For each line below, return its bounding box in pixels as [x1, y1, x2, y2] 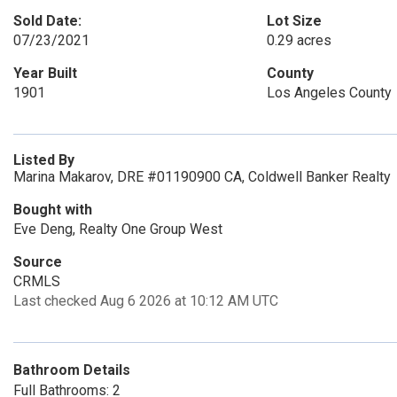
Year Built [13, 65, 77, 82]
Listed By [13, 152, 74, 168]
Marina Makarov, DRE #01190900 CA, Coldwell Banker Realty [13, 168, 391, 185]
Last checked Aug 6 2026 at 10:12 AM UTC [13, 292, 278, 309]
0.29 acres [266, 32, 331, 49]
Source [13, 253, 62, 270]
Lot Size [266, 12, 322, 29]
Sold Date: [13, 12, 82, 29]
